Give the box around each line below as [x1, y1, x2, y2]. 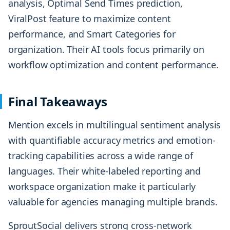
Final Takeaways [8, 93, 108, 110]
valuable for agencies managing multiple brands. [8, 196, 218, 208]
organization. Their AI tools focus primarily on [8, 43, 204, 56]
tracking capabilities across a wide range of [8, 149, 194, 162]
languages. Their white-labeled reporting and [8, 165, 201, 178]
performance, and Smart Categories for [8, 28, 176, 41]
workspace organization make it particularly [8, 180, 196, 193]
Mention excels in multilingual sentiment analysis [8, 119, 221, 131]
